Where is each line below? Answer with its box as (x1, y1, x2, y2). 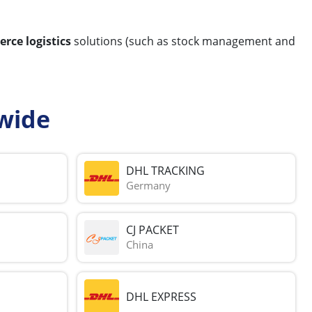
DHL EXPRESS (126, 288, 197, 304)
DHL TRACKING (126, 163, 205, 179)
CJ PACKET (126, 222, 180, 238)
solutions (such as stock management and (71, 33, 295, 49)
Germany (126, 178, 171, 193)
